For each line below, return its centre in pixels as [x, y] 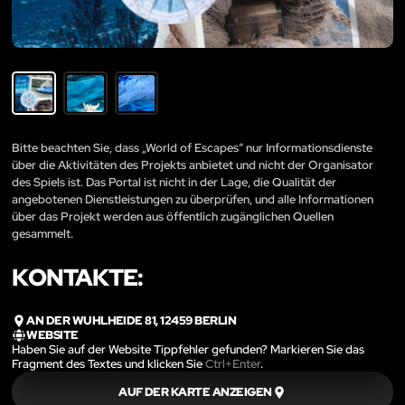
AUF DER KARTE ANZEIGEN [195, 391]
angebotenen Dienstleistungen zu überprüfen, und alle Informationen [193, 199]
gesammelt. [42, 233]
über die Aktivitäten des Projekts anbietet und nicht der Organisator [193, 165]
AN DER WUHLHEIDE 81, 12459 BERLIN [132, 320]
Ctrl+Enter [233, 364]
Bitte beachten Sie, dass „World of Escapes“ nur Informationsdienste [192, 147]
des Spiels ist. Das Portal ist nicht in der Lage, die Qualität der [174, 182]
